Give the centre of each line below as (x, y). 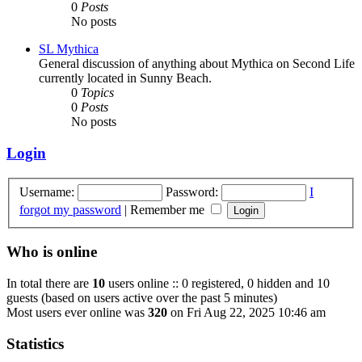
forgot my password (70, 209)
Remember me (169, 209)
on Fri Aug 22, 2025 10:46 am (246, 312)
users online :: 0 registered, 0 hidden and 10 (217, 283)
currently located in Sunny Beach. (125, 78)
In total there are (49, 283)
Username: (47, 192)
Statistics (35, 343)
